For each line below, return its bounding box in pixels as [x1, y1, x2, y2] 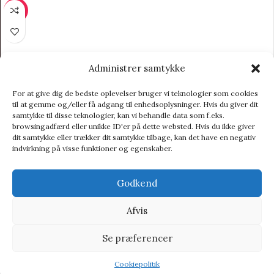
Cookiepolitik [114, 259, 160, 268]
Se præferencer [102, 232, 172, 244]
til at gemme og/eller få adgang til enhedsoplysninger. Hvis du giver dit [12, 100, 258, 109]
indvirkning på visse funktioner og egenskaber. [12, 144, 172, 153]
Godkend [117, 177, 157, 189]
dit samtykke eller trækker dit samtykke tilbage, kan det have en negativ [12, 133, 256, 142]
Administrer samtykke [89, 62, 185, 74]
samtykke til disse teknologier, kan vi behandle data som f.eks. [12, 111, 224, 120]
